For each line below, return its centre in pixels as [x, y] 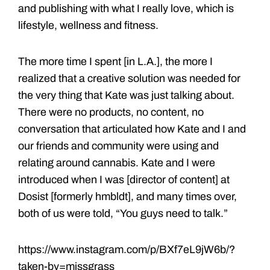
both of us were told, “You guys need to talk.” [123, 213]
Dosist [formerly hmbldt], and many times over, [127, 196]
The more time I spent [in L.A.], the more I [115, 61]
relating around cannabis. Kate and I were [117, 162]
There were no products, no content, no [111, 112]
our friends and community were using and [118, 146]
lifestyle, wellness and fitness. [88, 25]
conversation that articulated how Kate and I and [132, 129]
